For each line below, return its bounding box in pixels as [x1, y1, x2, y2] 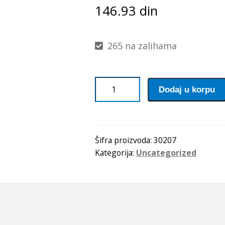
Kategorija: [94, 147, 136, 159]
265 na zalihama [107, 40, 177, 52]
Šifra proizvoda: [94, 135, 154, 146]
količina [94, 105, 128, 118]
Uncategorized [136, 147, 196, 159]
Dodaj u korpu [159, 84, 215, 94]
